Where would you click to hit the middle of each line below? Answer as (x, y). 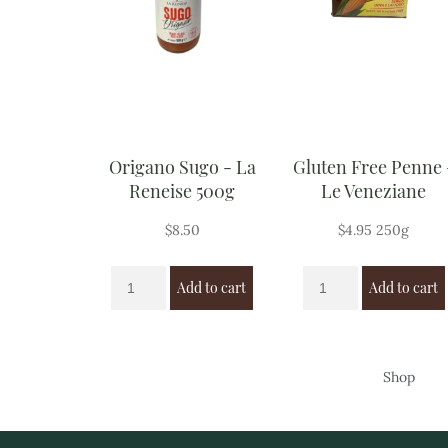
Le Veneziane (374, 191)
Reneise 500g (182, 191)
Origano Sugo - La (182, 167)
